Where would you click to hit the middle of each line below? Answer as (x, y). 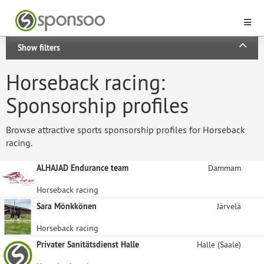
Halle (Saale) (219, 245)
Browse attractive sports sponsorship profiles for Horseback (126, 130)
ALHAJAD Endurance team (82, 168)
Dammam (225, 168)
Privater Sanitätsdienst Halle (88, 245)
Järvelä (229, 206)
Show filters (39, 48)
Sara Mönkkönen (67, 206)
